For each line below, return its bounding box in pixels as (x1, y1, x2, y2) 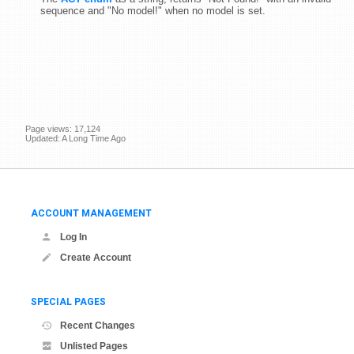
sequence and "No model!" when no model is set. (40, 4, 265, 17)
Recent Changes (60, 319, 135, 331)
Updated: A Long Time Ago (25, 133, 126, 143)
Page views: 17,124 (25, 123, 100, 134)
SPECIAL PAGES (31, 294, 106, 309)
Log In (60, 231, 87, 243)
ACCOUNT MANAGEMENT (31, 205, 152, 220)
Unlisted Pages (60, 340, 128, 352)
